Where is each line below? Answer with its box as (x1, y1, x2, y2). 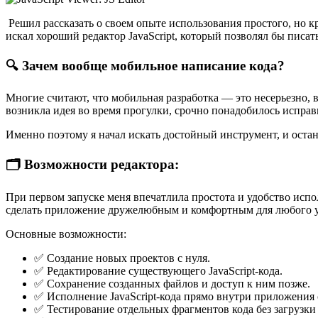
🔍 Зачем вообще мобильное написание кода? (6, 57, 285, 73)
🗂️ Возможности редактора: (6, 156, 179, 172)
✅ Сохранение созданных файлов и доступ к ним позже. (34, 277, 310, 290)
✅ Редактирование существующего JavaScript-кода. (34, 264, 283, 277)
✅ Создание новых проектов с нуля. (34, 251, 210, 264)
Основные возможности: (6, 227, 126, 240)
